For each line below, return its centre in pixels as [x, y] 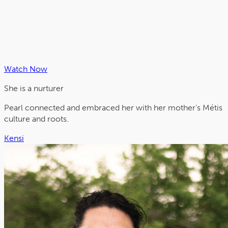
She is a [19, 89]
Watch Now [26, 69]
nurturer [49, 89]
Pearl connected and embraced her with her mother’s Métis [113, 108]
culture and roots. [36, 119]
